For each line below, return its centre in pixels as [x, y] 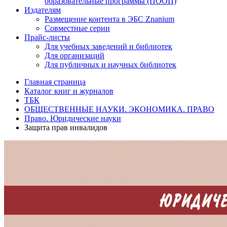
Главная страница [55, 82]
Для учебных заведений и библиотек [108, 46]
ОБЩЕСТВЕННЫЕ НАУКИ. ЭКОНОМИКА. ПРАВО [119, 109]
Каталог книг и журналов [69, 91]
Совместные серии [77, 28]
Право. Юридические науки [73, 118]
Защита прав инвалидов [66, 127]
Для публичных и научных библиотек [110, 65]
